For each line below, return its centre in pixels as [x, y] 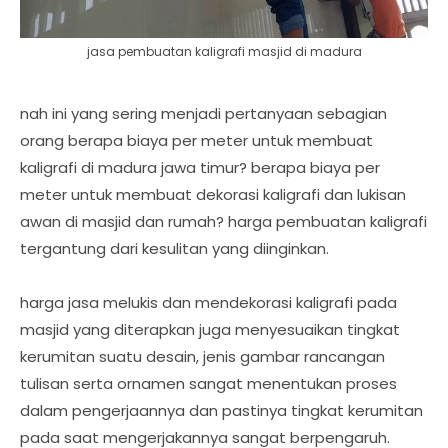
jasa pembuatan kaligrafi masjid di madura [224, 51]
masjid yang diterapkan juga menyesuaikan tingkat [210, 329]
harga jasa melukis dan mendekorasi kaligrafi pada [208, 302]
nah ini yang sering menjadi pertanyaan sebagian [203, 113]
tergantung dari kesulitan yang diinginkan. [174, 248]
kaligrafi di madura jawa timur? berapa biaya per [200, 167]
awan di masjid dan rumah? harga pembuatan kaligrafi [223, 221]
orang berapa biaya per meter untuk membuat [196, 140]
